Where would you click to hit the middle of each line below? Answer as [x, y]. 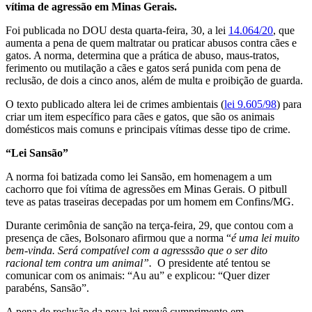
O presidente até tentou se [211, 263]
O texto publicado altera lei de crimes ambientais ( [115, 104]
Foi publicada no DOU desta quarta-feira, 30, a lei [117, 30]
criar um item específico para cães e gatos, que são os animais [140, 116]
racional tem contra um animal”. [79, 263]
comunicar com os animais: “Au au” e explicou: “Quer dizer [138, 275]
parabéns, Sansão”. [47, 288]
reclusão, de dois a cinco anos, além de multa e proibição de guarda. [154, 80]
